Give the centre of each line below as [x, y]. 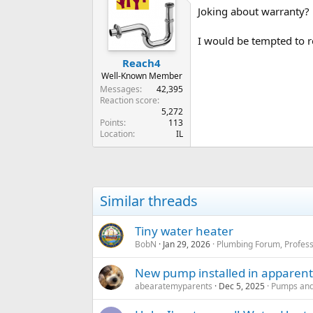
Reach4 [141, 63]
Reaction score [129, 100]
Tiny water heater [184, 231]
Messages [120, 89]
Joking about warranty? [254, 12]
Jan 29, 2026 [187, 244]
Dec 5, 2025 [242, 286]
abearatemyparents [174, 286]
